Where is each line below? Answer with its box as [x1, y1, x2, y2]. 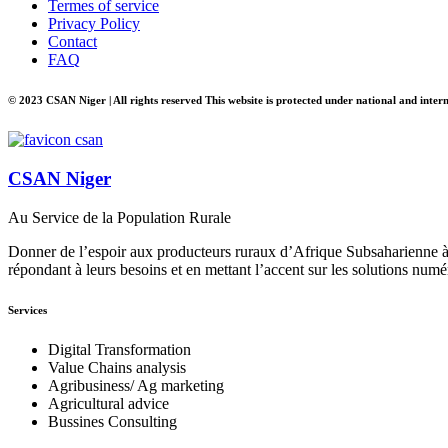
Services [8, 303, 47, 316]
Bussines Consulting [48, 412, 177, 430]
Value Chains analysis [48, 358, 186, 376]
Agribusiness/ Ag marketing [48, 376, 224, 394]
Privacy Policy [48, 15, 140, 33]
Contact [48, 33, 97, 51]
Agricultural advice [48, 394, 169, 412]
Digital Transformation [48, 340, 191, 358]
